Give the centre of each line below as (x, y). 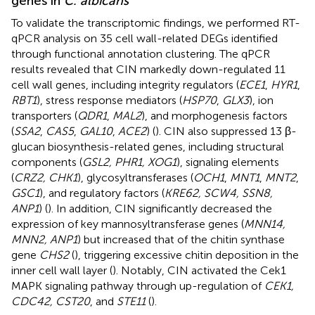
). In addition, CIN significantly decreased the (160, 208)
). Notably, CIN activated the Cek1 (199, 270)
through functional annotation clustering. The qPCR (141, 53)
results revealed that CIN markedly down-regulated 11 (148, 69)
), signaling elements (228, 162)
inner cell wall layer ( (62, 270)
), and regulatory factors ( (102, 193)
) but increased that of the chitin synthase (181, 239)
